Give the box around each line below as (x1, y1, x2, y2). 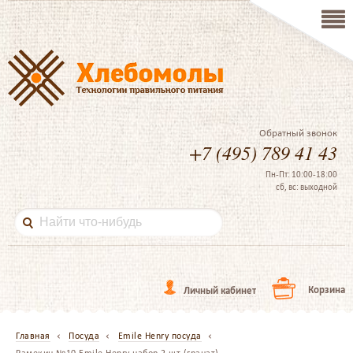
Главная (16, 330, 50, 341)
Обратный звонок (259, 127, 337, 139)
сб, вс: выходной (276, 182, 337, 192)
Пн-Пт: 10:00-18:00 (266, 169, 337, 180)
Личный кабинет (184, 284, 256, 296)
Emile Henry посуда (117, 330, 202, 341)
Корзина (308, 284, 345, 295)
